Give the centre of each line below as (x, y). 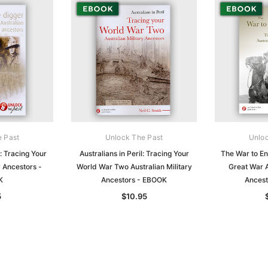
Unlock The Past (134, 137)
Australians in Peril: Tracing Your (134, 153)
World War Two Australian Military (134, 166)
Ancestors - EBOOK (134, 179)
